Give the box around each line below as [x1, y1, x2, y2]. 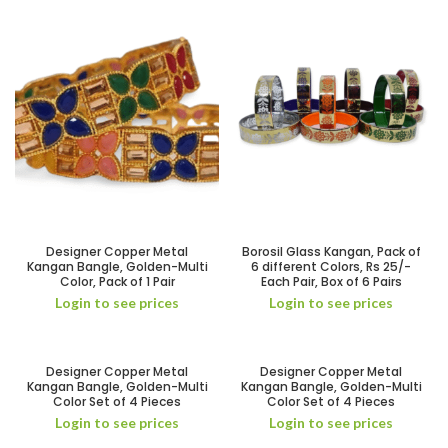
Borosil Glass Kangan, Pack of [241, 243, 421, 260]
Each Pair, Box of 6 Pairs [260, 273, 402, 290]
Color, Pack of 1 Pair [59, 273, 175, 290]
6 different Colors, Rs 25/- [251, 258, 411, 275]
